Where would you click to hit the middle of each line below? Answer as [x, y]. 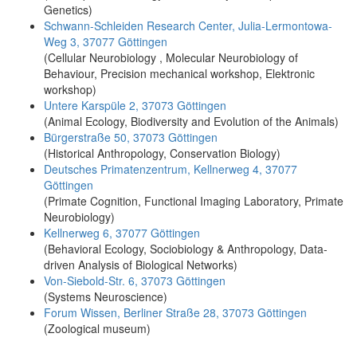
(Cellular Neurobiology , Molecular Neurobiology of [171, 57]
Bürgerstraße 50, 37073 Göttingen [131, 137]
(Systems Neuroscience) [106, 296]
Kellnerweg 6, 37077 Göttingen [122, 232]
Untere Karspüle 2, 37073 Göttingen [135, 105]
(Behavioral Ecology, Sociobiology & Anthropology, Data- [186, 248]
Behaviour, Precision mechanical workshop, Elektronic [179, 73]
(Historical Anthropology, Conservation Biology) [162, 153]
